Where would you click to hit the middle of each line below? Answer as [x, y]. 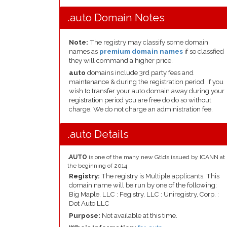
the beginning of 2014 [97, 166]
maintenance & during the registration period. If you [146, 82]
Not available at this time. [140, 216]
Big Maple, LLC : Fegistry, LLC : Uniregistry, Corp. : [144, 194]
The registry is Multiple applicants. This [160, 176]
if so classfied [203, 51]
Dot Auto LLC [89, 203]
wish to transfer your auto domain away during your [147, 91]
